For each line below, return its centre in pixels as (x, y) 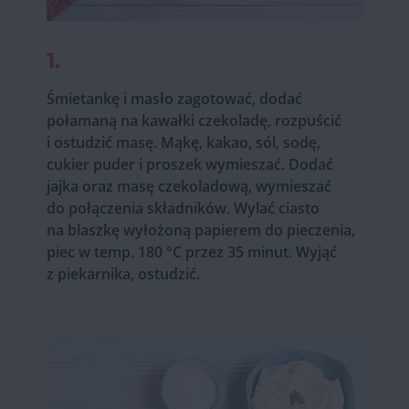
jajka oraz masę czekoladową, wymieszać (189, 187)
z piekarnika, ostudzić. (123, 274)
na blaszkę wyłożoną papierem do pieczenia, (200, 231)
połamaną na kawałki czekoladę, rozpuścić (194, 121)
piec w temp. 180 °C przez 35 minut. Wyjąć (191, 252)
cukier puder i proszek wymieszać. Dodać (189, 165)
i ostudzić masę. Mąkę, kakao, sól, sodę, (183, 143)
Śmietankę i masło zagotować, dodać (174, 99)
